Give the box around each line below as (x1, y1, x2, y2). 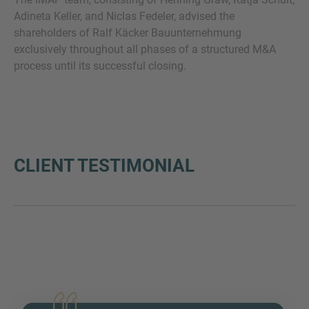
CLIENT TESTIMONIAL (14, 155, 195, 176)
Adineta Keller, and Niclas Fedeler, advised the (14, 10, 235, 23)
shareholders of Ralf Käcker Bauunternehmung (14, 26, 241, 39)
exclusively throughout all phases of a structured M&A (14, 43, 276, 56)
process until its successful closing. (14, 59, 186, 72)
